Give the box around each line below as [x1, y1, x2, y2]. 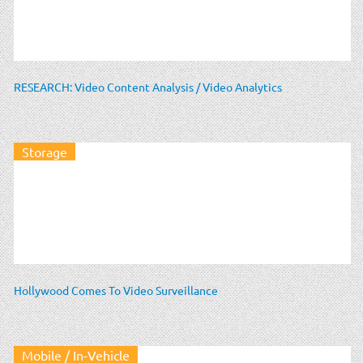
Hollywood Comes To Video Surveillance [14, 282, 218, 297]
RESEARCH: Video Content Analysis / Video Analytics [14, 79, 282, 94]
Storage [22, 143, 67, 160]
